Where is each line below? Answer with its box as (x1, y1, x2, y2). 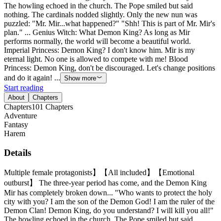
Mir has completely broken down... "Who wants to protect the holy (4, 188, 212, 197)
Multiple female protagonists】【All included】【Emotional (4, 168, 194, 177)
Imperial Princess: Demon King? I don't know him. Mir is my (4, 46, 195, 55)
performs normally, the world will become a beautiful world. (4, 37, 191, 46)
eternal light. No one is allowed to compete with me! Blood (4, 55, 188, 64)
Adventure (4, 111, 37, 120)
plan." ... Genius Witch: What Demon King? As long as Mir (4, 28, 190, 37)
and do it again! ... (4, 74, 60, 82)
